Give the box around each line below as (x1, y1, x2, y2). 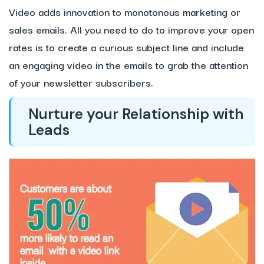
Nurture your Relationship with (28, 104, 244, 124)
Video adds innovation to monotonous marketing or (9, 4, 240, 20)
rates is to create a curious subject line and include (9, 39, 244, 55)
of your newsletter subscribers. (9, 74, 153, 91)
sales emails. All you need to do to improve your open (9, 21, 254, 38)
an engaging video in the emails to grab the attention (9, 57, 248, 73)
